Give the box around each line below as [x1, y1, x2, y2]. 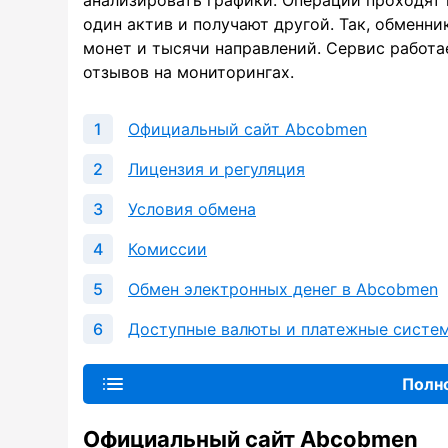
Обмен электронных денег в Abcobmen [128, 279, 438, 300]
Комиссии [128, 239, 207, 260]
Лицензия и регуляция [128, 159, 305, 180]
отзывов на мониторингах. [83, 62, 294, 83]
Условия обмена [128, 199, 256, 220]
